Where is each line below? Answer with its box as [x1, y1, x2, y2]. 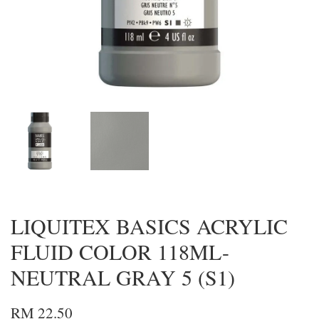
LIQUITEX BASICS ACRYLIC [11, 211, 288, 241]
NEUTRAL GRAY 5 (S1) [11, 263, 235, 292]
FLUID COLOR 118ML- [11, 237, 229, 266]
